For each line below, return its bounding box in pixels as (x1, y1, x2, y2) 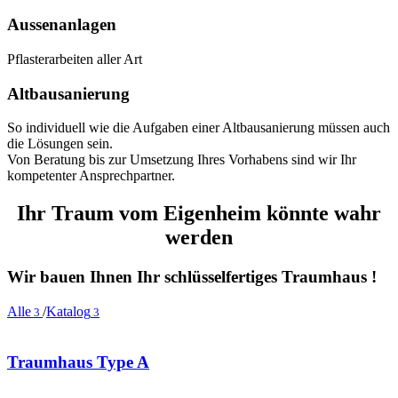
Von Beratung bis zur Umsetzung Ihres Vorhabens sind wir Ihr (7, 152, 356, 168)
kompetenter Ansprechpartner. (7, 168, 175, 184)
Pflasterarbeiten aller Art (7, 51, 142, 67)
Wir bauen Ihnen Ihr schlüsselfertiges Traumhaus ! (7, 267, 377, 287)
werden (165, 226, 233, 250)
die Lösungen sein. (7, 136, 113, 152)
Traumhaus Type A (7, 352, 149, 371)
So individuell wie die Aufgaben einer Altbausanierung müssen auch (7, 120, 390, 136)
